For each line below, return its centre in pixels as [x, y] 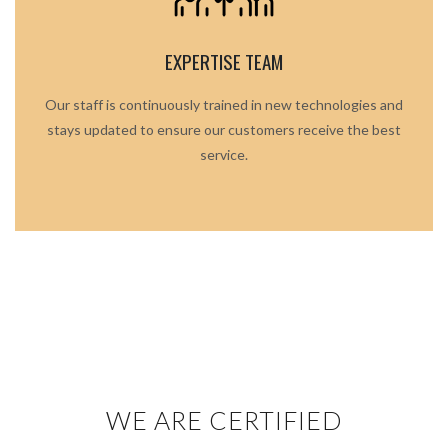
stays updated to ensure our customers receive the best [224, 130]
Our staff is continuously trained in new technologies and [224, 105]
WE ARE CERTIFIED [224, 420]
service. [224, 155]
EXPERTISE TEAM [224, 61]
